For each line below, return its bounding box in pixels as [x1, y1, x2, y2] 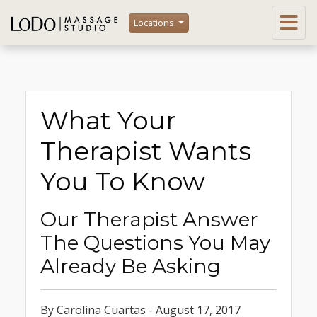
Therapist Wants [40, 135, 251, 166]
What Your [40, 105, 176, 136]
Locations [134, 16, 176, 29]
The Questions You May [40, 231, 270, 255]
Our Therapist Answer [40, 207, 258, 231]
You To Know [40, 166, 205, 197]
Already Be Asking [40, 254, 221, 278]
